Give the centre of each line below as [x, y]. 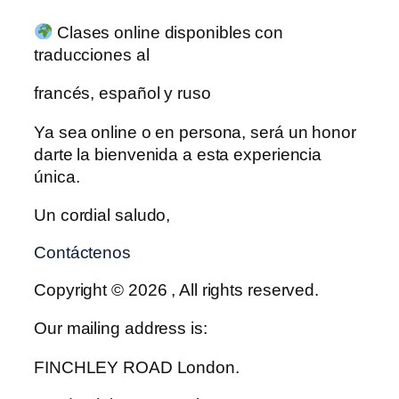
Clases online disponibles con [168, 32]
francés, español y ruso [122, 94]
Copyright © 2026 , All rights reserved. [177, 289]
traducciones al [92, 54]
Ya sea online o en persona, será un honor [195, 132]
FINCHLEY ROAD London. [137, 367]
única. [57, 176]
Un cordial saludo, [102, 216]
